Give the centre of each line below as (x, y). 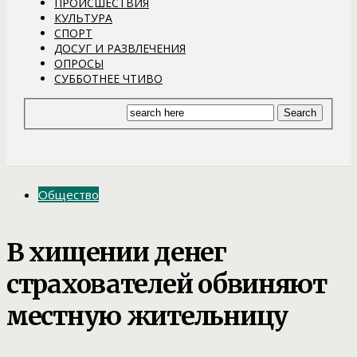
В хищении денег (116, 252)
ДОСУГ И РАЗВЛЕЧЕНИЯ (120, 48)
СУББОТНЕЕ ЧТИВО (108, 78)
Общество (69, 195)
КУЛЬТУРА (83, 18)
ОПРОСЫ (79, 63)
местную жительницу (147, 316)
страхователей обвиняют (167, 284)
